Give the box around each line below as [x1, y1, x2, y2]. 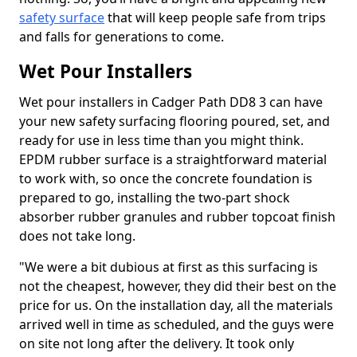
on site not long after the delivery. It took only [19, 335, 294, 352]
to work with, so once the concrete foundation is [19, 170, 312, 187]
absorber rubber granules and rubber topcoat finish [19, 208, 335, 226]
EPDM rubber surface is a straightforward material [19, 151, 327, 168]
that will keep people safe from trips [104, 9, 326, 26]
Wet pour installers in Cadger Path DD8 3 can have [19, 93, 323, 111]
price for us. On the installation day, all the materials [19, 296, 333, 314]
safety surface [19, 9, 104, 26]
